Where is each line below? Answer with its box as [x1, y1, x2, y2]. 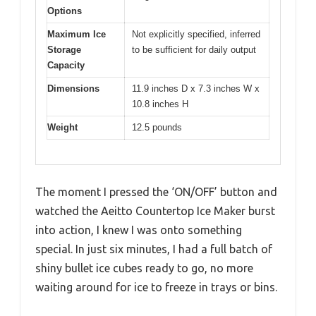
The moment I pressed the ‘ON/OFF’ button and [35, 185, 277, 198]
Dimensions [47, 83, 99, 95]
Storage [47, 44, 81, 56]
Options [47, 6, 82, 17]
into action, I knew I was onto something [35, 223, 242, 236]
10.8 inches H [132, 99, 188, 110]
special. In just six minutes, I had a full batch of [35, 242, 272, 255]
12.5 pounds [132, 122, 182, 133]
